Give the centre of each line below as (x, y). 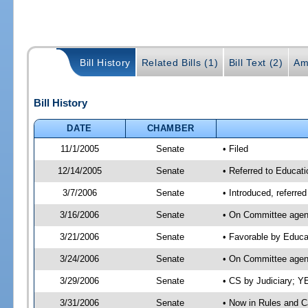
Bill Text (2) (256, 63)
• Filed (235, 148)
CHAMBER (171, 128)
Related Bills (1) (180, 63)
